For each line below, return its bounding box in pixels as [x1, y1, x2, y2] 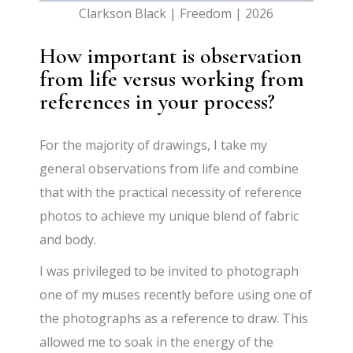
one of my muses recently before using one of [39, 286, 313, 304]
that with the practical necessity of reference [39, 184, 303, 202]
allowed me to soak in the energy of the [39, 333, 274, 351]
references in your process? [39, 88, 276, 116]
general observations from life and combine [39, 160, 299, 178]
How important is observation [39, 43, 303, 70]
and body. [39, 231, 97, 249]
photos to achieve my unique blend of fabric [39, 207, 299, 225]
